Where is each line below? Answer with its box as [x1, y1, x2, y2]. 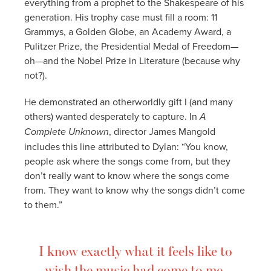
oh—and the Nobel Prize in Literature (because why [24, 53, 240, 67]
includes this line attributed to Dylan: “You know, [24, 139, 228, 153]
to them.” [24, 197, 62, 211]
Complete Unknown [24, 124, 109, 139]
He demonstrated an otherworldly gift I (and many [24, 94, 233, 108]
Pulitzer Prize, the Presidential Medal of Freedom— [24, 39, 238, 53]
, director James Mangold [109, 124, 215, 138]
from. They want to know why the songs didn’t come [24, 183, 245, 197]
